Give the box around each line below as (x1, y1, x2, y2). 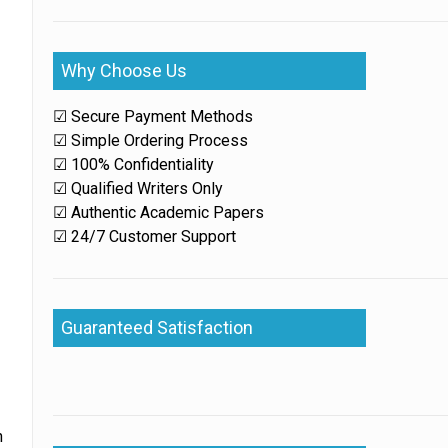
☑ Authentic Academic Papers (53, 203, 265, 222)
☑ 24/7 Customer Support (53, 227, 237, 246)
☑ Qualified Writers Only (53, 179, 224, 198)
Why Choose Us (61, 60, 188, 81)
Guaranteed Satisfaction (61, 317, 254, 338)
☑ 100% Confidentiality (53, 155, 215, 174)
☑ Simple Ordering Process (53, 131, 249, 150)
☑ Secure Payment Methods (53, 107, 254, 126)
